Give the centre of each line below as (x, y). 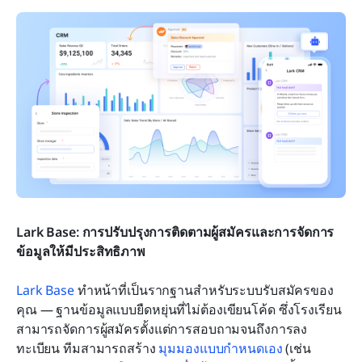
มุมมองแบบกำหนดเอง (221, 348)
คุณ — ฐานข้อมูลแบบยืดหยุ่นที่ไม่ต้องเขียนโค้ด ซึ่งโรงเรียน (179, 309)
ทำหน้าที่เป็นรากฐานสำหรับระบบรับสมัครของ (204, 290)
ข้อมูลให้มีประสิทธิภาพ (81, 251)
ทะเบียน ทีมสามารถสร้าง (88, 348)
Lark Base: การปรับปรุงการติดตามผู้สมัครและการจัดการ (175, 232)
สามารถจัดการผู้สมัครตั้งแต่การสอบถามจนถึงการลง (162, 328)
